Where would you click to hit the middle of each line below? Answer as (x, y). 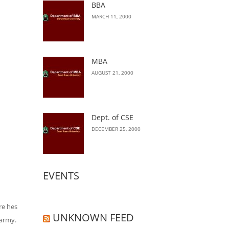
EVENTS (61, 176)
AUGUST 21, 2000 (112, 73)
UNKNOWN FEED (93, 217)
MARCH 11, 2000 (111, 16)
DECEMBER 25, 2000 (116, 129)
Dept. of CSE (112, 117)
